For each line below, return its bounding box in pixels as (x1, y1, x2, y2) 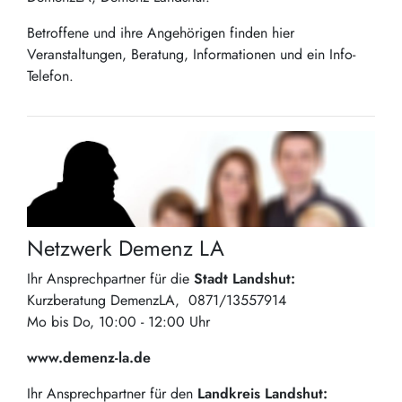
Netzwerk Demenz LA (27, 232, 224, 264)
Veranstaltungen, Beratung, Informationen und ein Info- (27, 43, 355, 65)
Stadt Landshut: (194, 267, 295, 289)
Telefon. (27, 65, 74, 86)
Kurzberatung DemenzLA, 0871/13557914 (27, 289, 286, 310)
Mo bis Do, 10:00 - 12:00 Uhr (27, 310, 210, 332)
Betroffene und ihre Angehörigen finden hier (27, 22, 294, 43)
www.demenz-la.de (27, 346, 151, 368)
